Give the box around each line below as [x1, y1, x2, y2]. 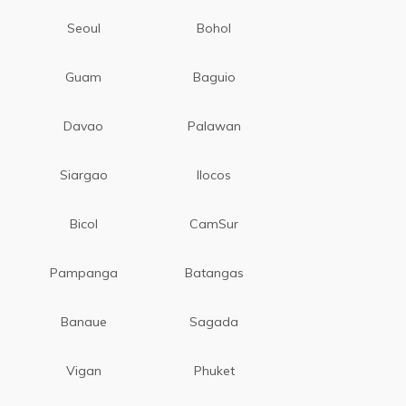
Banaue [60, 313, 107, 330]
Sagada [189, 313, 239, 330]
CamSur [189, 215, 239, 232]
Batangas [184, 264, 244, 281]
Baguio [192, 68, 236, 85]
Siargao [59, 166, 108, 183]
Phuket [193, 362, 235, 379]
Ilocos [197, 166, 232, 183]
